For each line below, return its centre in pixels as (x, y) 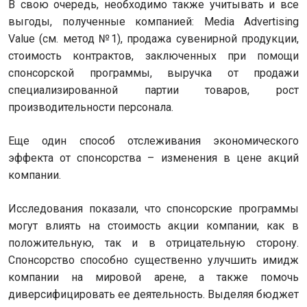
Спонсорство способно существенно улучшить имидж (153, 260)
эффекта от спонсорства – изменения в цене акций (153, 158)
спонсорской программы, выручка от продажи (153, 73)
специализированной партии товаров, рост (153, 90)
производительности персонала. (91, 107)
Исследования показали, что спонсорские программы (153, 209)
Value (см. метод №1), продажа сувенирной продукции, (153, 39)
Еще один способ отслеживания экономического (153, 141)
